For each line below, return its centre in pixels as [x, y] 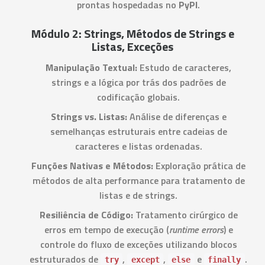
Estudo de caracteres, [184, 67]
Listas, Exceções [132, 46]
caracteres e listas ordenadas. [138, 146]
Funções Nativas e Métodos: [92, 166]
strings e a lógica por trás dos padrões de [138, 82]
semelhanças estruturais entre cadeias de [138, 131]
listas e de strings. [138, 195]
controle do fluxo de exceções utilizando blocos [138, 244]
